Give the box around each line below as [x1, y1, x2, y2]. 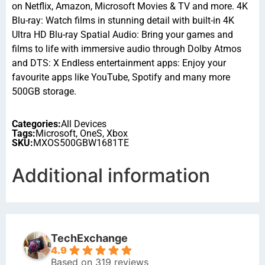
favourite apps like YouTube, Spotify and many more [12, 72, 230, 83]
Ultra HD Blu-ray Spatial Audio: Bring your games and [12, 29, 233, 41]
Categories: [12, 118, 61, 130]
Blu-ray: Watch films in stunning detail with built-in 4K [12, 15, 234, 27]
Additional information [12, 163, 210, 187]
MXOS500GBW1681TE [33, 137, 129, 148]
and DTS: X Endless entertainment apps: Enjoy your [12, 57, 226, 69]
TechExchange [51, 231, 128, 244]
